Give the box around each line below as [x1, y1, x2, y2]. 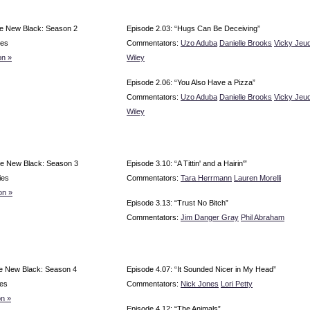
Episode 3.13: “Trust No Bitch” [127, 198, 228, 207]
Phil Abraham [241, 212, 284, 221]
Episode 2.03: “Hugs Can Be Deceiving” [127, 24, 260, 33]
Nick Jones [181, 279, 219, 288]
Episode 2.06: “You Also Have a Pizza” [127, 77, 255, 86]
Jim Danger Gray [181, 212, 239, 221]
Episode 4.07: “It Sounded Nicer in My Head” [127, 264, 276, 273]
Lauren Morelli [234, 173, 281, 182]
